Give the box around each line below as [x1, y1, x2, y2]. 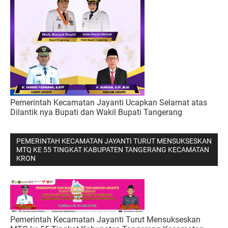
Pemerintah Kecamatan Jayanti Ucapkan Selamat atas [10, 98, 207, 108]
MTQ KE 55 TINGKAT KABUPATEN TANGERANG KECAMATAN [16, 146, 209, 154]
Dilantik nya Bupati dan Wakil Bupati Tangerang [10, 107, 182, 118]
